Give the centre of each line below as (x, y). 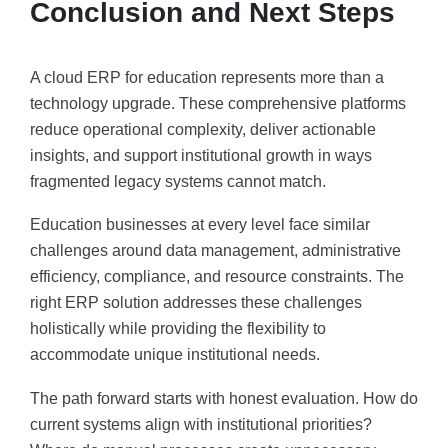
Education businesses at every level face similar (200, 225)
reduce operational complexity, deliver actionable (203, 129)
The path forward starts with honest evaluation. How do (224, 398)
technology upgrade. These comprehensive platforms (218, 103)
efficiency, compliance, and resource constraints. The (217, 277)
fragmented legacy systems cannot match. (178, 181)
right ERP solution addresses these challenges (196, 303)
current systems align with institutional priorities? (201, 424)
